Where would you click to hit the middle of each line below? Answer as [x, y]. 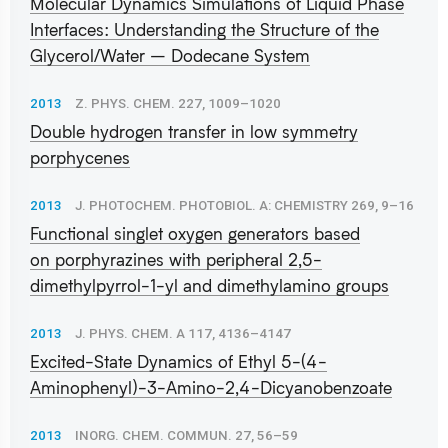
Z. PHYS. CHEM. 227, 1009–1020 [178, 103]
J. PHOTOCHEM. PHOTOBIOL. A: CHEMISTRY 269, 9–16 [244, 205]
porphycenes [80, 157]
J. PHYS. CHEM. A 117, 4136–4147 [183, 333]
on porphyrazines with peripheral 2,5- [176, 259]
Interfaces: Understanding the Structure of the [204, 29]
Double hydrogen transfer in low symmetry [194, 131]
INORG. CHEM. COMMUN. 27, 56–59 [186, 435]
